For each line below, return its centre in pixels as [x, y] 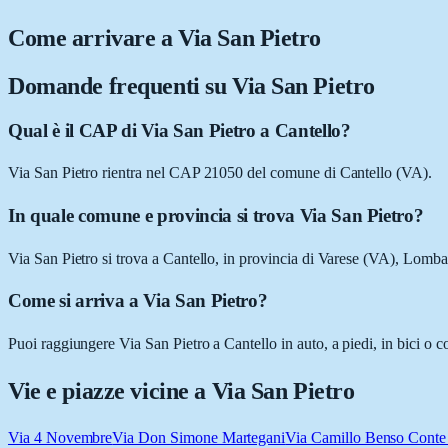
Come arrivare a [93, 37]
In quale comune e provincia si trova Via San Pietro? [216, 216]
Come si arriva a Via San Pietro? [138, 301]
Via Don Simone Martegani [199, 437]
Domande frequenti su [120, 85]
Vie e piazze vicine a [110, 391]
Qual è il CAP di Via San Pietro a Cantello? [179, 130]
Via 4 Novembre [60, 437]
